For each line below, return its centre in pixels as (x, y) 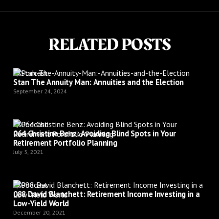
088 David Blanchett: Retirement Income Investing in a (106, 194)
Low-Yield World (41, 203)
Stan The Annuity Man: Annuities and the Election (99, 82)
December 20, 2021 (39, 212)
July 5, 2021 (28, 152)
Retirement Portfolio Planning (65, 142)
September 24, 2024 (40, 91)
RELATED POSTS (109, 44)
